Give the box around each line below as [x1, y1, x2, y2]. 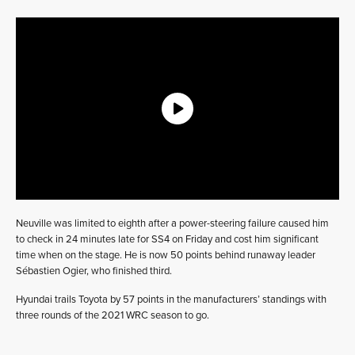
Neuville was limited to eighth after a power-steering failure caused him [16, 217, 329, 230]
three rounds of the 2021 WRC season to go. [16, 309, 209, 322]
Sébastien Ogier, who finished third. [16, 265, 172, 277]
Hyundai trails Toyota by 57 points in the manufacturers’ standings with [16, 293, 326, 306]
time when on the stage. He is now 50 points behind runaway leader [16, 249, 315, 261]
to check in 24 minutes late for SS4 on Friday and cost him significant [16, 233, 319, 246]
